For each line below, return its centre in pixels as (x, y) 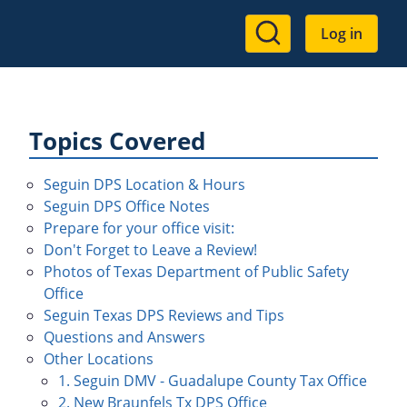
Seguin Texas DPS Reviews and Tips (164, 315)
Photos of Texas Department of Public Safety (196, 272)
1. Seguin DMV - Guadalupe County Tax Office (213, 381)
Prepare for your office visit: (139, 228)
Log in (342, 34)
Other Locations (99, 359)
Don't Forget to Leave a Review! (150, 250)
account (292, 62)
